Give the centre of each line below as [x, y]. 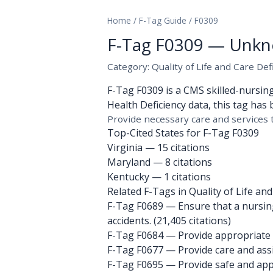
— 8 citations [181, 162]
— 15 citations [176, 147]
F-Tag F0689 [135, 206]
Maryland [129, 162]
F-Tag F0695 [135, 264]
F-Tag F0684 [135, 235]
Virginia [125, 147]
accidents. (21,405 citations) [169, 221]
